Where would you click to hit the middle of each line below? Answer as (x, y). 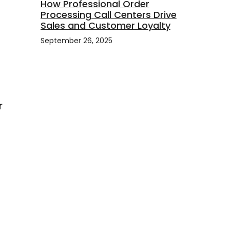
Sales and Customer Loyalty (105, 26)
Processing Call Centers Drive (108, 15)
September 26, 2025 (76, 41)
